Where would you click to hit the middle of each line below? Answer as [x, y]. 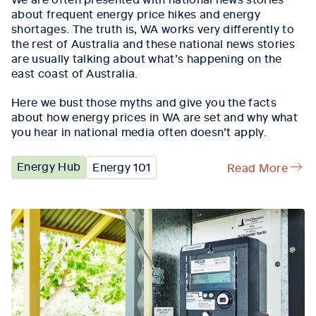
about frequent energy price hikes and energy [136, 14]
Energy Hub [49, 165]
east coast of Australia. [75, 73]
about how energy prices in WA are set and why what [155, 116]
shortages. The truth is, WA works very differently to [153, 29]
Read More [257, 167]
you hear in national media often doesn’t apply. [139, 131]
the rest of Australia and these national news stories [153, 43]
